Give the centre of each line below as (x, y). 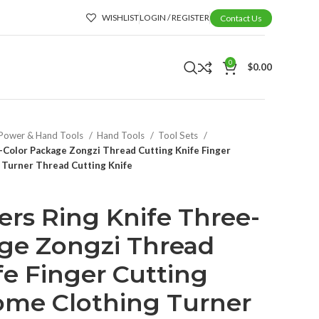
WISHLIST (120, 17)
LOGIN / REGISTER (174, 17)
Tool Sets (179, 135)
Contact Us (241, 18)
